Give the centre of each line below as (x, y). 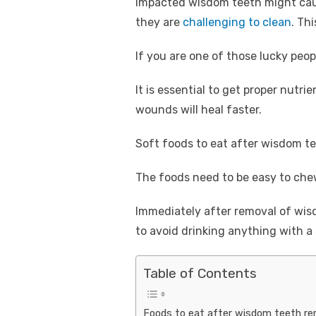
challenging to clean (237, 23)
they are (159, 23)
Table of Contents (200, 274)
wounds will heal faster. (199, 110)
